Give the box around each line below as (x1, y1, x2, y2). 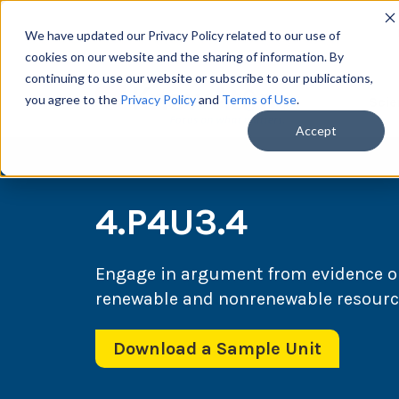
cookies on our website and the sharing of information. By (25, 49, 344, 64)
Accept (296, 123, 337, 139)
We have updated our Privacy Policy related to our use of (25, 28, 340, 43)
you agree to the (25, 92, 120, 107)
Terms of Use (222, 92, 297, 107)
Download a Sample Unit (113, 338, 322, 360)
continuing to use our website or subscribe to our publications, (25, 70, 373, 85)
